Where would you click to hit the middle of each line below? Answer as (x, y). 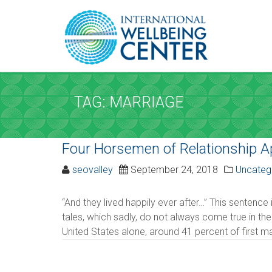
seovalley (93, 170)
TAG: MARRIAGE (129, 102)
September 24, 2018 (173, 170)
